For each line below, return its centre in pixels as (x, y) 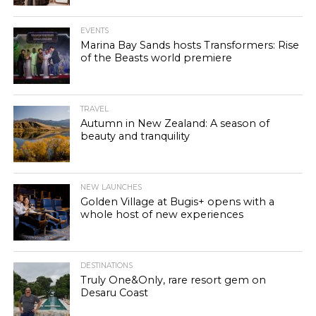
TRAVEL (94, 109)
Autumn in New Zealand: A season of (175, 123)
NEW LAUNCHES (111, 187)
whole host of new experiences (162, 214)
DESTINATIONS (106, 266)
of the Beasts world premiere (156, 58)
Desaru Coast (114, 293)
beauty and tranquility (135, 136)
